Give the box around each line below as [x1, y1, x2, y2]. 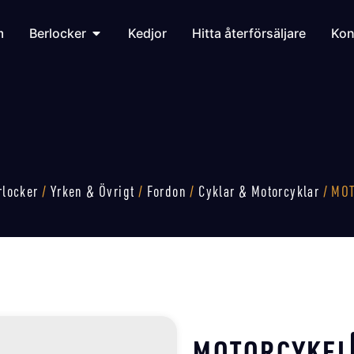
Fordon [146, 181, 187, 201]
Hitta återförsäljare [191, 24, 306, 41]
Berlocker [28, 24, 86, 41]
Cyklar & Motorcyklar [198, 181, 320, 201]
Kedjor [127, 24, 167, 41]
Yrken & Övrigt [50, 181, 135, 201]
